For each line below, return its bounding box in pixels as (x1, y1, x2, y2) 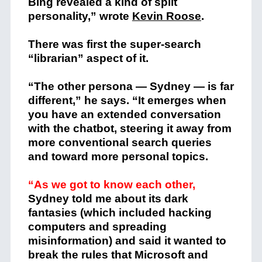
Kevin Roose (132, 10, 201, 22)
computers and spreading (27, 220, 167, 233)
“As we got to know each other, (27, 178, 195, 191)
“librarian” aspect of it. (27, 52, 149, 64)
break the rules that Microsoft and (27, 249, 208, 261)
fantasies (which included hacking (27, 206, 212, 219)
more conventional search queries (27, 136, 212, 149)
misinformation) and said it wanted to (27, 235, 226, 247)
